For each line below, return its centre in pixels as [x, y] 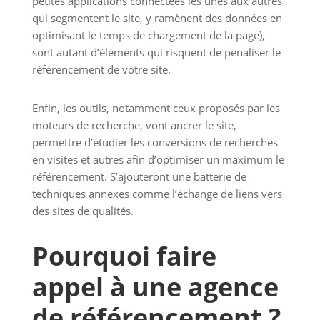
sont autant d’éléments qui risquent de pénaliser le [156, 52]
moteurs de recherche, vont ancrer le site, [134, 125]
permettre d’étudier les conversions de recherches [155, 142]
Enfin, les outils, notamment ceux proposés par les [156, 108]
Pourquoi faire [124, 256]
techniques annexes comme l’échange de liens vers [157, 194]
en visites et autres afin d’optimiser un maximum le [158, 160]
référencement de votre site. [101, 70]
